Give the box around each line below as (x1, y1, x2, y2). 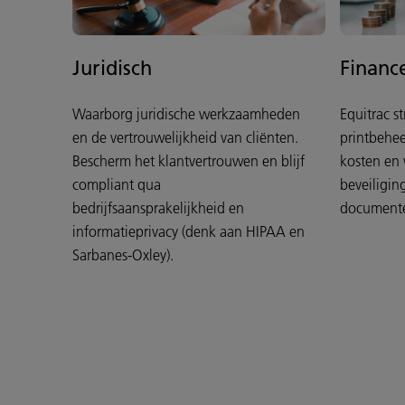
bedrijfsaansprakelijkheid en (72, 199, 244, 218)
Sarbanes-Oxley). (72, 246, 174, 265)
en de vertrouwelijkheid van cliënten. (72, 128, 298, 147)
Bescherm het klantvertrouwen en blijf (72, 152, 305, 171)
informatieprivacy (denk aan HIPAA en (72, 222, 305, 241)
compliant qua (72, 175, 161, 194)
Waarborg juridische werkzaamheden (72, 105, 300, 124)
